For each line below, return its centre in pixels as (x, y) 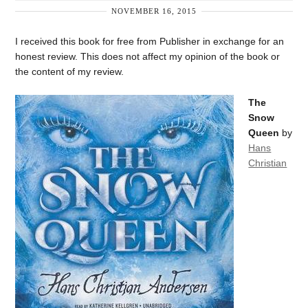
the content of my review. (70, 71)
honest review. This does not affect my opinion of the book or (148, 56)
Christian (268, 163)
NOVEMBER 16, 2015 (154, 11)
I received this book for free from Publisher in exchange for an (150, 41)
